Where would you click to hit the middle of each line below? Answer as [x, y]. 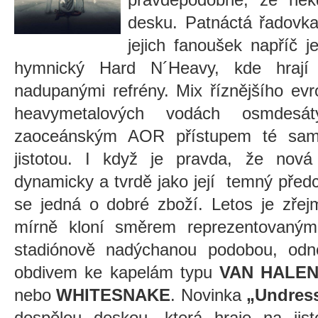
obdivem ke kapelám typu [117, 272]
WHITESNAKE [114, 295]
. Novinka [208, 295]
